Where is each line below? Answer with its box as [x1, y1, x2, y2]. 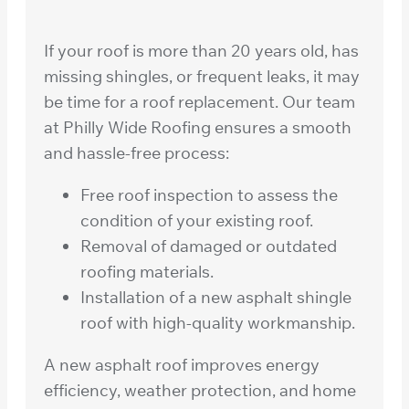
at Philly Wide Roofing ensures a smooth [44, 116, 351, 138]
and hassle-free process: [44, 142, 229, 163]
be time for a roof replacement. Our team [44, 90, 355, 112]
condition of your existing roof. [80, 209, 313, 231]
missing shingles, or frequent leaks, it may [44, 65, 360, 87]
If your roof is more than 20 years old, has [44, 39, 359, 61]
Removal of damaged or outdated [80, 235, 337, 257]
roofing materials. [80, 260, 214, 282]
